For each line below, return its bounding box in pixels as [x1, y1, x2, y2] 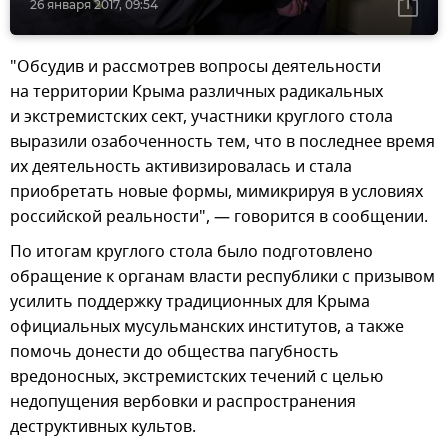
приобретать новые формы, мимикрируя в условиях [10, 180, 423, 205]
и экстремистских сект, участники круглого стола [10, 105, 393, 130]
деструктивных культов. [10, 415, 196, 440]
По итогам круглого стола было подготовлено [10, 240, 373, 265]
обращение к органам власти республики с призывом [10, 265, 435, 290]
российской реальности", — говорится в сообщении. [10, 205, 428, 230]
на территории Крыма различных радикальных [10, 80, 383, 105]
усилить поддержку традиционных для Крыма [10, 290, 370, 315]
